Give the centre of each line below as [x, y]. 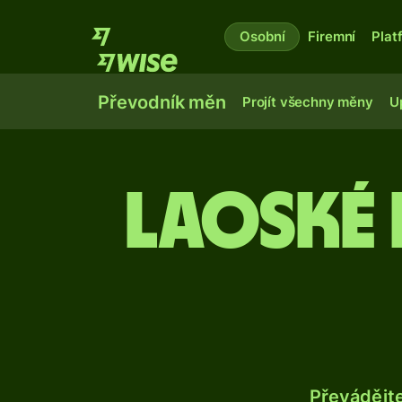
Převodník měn [162, 102]
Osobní [262, 36]
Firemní [332, 36]
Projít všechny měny [307, 102]
